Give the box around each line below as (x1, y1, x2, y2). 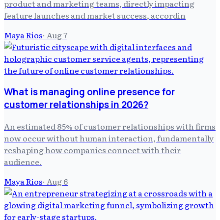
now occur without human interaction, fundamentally (4, 132, 214, 144)
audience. (4, 155, 42, 167)
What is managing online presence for (4, 85, 175, 98)
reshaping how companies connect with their (4, 143, 181, 156)
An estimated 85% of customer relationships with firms (4, 120, 216, 132)
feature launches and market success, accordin (4, 9, 186, 22)
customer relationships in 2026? (4, 98, 148, 111)
